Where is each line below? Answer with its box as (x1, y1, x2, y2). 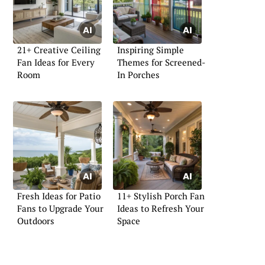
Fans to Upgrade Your (17, 202, 104, 215)
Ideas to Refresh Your (117, 202, 204, 215)
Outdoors (17, 215, 54, 227)
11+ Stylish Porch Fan (117, 190, 205, 202)
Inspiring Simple (117, 43, 184, 56)
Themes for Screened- (117, 56, 205, 68)
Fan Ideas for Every (17, 56, 95, 68)
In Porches (117, 68, 160, 80)
